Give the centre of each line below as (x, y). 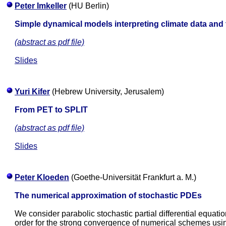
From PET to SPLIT (51, 110)
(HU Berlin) (88, 6)
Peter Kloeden (42, 177)
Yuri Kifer (32, 92)
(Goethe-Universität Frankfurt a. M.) (133, 177)
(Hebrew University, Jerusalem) (107, 92)
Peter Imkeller (41, 6)
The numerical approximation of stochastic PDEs (108, 195)
